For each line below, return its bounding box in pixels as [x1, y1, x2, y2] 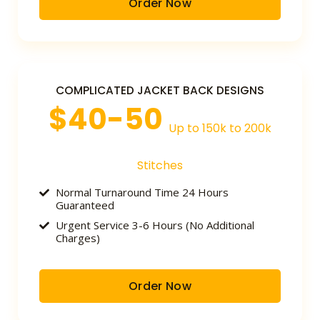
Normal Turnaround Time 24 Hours [55, 185, 229, 200]
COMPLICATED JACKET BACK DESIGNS [56, 83, 264, 99]
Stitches [137, 157, 183, 174]
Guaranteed [55, 198, 114, 213]
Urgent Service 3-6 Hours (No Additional [55, 218, 254, 233]
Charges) [55, 231, 100, 246]
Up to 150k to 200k [169, 120, 271, 137]
